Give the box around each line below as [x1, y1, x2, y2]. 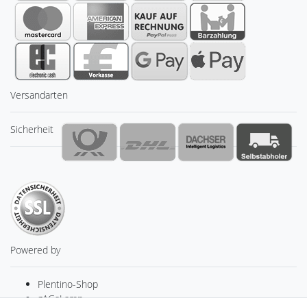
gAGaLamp [38, 292, 83, 306]
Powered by [10, 243, 60, 257]
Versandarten [10, 88, 68, 102]
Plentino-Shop [38, 278, 98, 291]
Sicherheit [10, 123, 53, 136]
